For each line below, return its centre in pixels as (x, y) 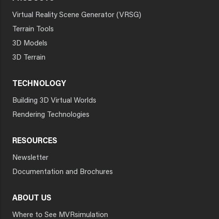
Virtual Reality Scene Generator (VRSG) (77, 16)
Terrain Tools (33, 30)
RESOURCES (35, 142)
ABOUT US (32, 199)
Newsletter (30, 158)
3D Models (30, 44)
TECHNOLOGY (39, 84)
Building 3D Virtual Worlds (54, 101)
